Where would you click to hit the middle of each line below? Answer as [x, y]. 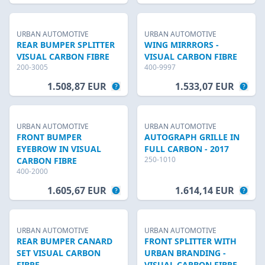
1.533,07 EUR [205, 86]
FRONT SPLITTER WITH [190, 241]
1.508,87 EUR [77, 86]
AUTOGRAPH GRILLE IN [192, 137]
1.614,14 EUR [205, 190]
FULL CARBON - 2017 [187, 149]
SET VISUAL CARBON [59, 253]
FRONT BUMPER [49, 137]
